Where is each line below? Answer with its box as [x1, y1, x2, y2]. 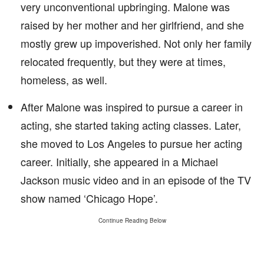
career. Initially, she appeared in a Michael [21, 154, 218, 169]
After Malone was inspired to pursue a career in [21, 99, 243, 114]
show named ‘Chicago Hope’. [21, 190, 158, 206]
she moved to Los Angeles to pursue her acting [21, 136, 242, 151]
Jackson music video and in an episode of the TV [21, 172, 251, 187]
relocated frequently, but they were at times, [21, 54, 226, 69]
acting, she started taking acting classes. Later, [21, 117, 241, 133]
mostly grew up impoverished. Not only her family [21, 35, 252, 51]
